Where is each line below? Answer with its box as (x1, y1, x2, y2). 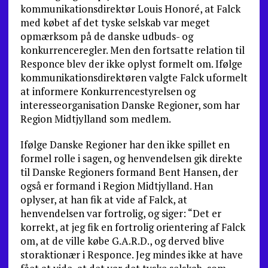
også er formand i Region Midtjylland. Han (20, 179, 213, 193)
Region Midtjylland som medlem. (20, 112, 171, 126)
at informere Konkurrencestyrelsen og (20, 84, 196, 98)
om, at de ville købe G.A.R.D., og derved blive (20, 234, 224, 248)
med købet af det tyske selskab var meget (20, 16, 210, 29)
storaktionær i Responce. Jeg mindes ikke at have (20, 248, 243, 261)
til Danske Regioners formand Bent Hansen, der (20, 165, 238, 179)
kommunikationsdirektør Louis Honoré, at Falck (20, 2, 240, 16)
